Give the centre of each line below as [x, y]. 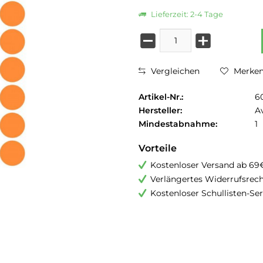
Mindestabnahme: [178, 124]
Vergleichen [174, 71]
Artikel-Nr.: [161, 97]
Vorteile [158, 148]
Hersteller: [160, 110]
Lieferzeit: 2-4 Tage [186, 14]
